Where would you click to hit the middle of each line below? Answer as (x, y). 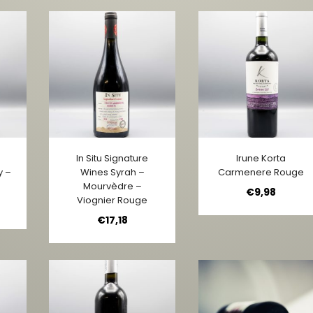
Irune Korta (261, 158)
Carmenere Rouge (261, 172)
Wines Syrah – (112, 172)
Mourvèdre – (112, 186)
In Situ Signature (112, 158)
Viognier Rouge (112, 200)
